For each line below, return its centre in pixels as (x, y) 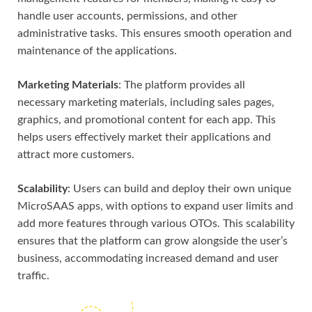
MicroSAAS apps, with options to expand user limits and (155, 206)
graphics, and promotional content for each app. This (147, 119)
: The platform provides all (182, 85)
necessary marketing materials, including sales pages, (146, 102)
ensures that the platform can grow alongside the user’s (153, 241)
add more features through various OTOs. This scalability (156, 223)
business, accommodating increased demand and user (148, 258)
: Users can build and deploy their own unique (179, 188)
